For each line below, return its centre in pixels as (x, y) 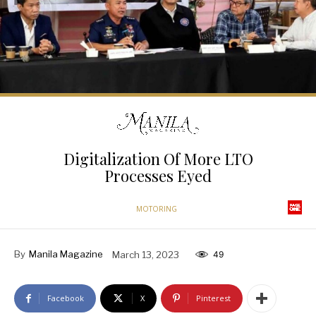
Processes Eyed (158, 176)
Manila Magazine (66, 254)
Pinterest (213, 298)
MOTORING (156, 209)
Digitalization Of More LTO (158, 159)
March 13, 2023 (146, 254)
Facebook (66, 298)
